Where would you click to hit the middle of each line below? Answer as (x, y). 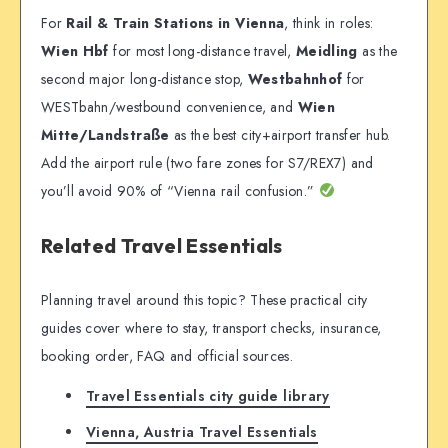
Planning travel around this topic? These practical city (204, 299)
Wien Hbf (75, 50)
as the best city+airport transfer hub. (280, 134)
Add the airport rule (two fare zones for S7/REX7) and (207, 162)
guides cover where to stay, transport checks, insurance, (211, 327)
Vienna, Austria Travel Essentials (202, 432)
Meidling (327, 50)
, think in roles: (329, 22)
